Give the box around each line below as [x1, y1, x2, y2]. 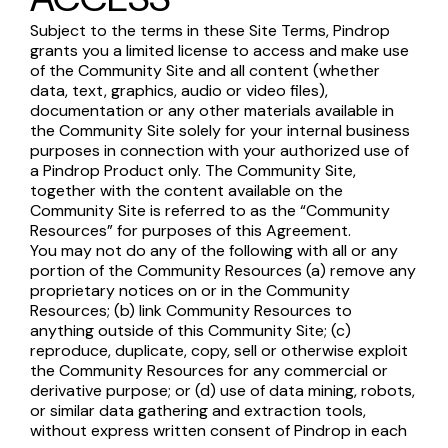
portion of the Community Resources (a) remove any [30, 260, 416, 281]
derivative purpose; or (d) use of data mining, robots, [30, 380, 415, 401]
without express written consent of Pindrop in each [30, 420, 407, 441]
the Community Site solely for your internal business [30, 120, 410, 141]
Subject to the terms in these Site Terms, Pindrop [30, 20, 390, 41]
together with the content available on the [30, 180, 343, 201]
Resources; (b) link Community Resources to [30, 300, 352, 321]
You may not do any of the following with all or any [30, 240, 398, 261]
